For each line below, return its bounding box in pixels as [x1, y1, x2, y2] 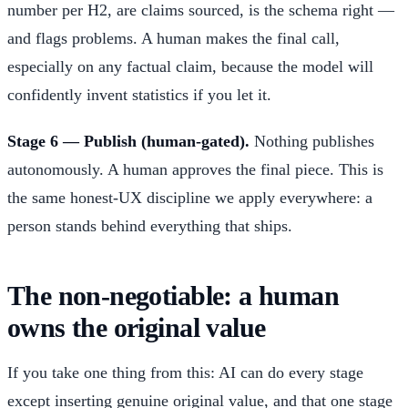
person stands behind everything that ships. [7, 216, 292, 235]
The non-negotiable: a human [7, 280, 340, 311]
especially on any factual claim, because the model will [7, 56, 373, 76]
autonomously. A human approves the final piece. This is [7, 159, 383, 178]
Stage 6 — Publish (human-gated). [7, 131, 250, 150]
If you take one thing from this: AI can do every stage [7, 362, 363, 382]
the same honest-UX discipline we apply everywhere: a [7, 188, 372, 207]
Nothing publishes [250, 131, 374, 150]
